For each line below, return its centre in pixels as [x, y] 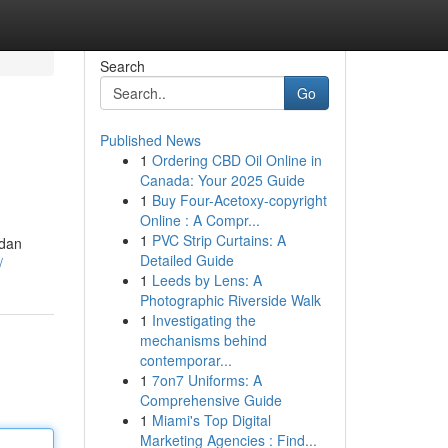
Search [122, 66]
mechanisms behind [203, 340]
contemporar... [185, 360]
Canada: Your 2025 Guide [222, 180]
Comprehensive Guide [210, 400]
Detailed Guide [186, 260]
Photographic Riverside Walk [230, 300]
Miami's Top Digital [211, 420]
